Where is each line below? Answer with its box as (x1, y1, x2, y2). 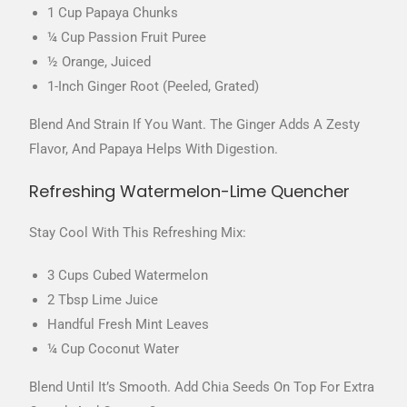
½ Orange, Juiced (47, 53, 152, 70)
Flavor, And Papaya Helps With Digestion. (29, 140, 279, 157)
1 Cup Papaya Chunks (47, 4, 179, 21)
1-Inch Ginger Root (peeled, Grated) (47, 77, 260, 94)
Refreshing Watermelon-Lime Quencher (29, 179, 351, 203)
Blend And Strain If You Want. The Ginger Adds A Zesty (29, 115, 361, 133)
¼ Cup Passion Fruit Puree (47, 28, 207, 45)
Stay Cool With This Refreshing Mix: (29, 223, 247, 241)
